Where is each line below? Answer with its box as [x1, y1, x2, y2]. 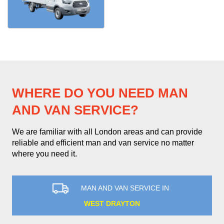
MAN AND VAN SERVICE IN [81, 184, 169, 192]
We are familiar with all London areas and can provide [12, 127, 202, 136]
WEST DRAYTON [84, 199, 140, 207]
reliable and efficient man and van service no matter [12, 138, 194, 147]
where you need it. [12, 149, 77, 158]
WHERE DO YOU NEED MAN [12, 85, 188, 100]
